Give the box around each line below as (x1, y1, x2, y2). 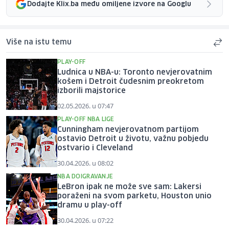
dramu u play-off (57, 202, 122, 210)
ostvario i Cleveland (57, 145, 133, 152)
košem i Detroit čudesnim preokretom (57, 78, 204, 86)
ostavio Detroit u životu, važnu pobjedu (57, 135, 209, 143)
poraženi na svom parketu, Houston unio (57, 193, 212, 200)
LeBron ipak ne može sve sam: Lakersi (57, 184, 201, 191)
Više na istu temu (6, 39, 72, 47)
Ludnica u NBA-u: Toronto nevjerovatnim (57, 69, 212, 77)
